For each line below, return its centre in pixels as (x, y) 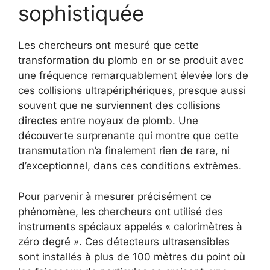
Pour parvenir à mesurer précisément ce (115, 196)
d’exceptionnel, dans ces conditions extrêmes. (130, 166)
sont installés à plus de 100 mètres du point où (132, 256)
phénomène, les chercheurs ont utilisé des (121, 211)
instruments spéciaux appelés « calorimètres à (130, 226)
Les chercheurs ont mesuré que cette (108, 46)
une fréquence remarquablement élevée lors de (133, 76)
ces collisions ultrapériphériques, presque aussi (132, 91)
